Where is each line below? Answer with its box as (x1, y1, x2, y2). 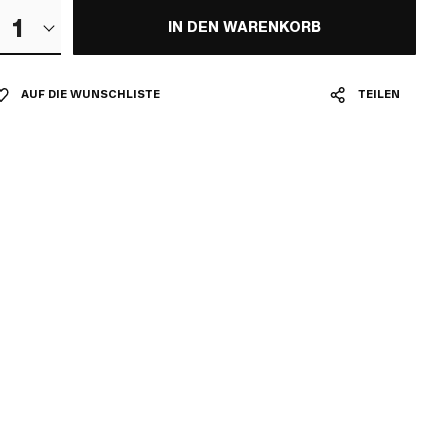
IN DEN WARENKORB (167, 17, 321, 37)
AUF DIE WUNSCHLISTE (20, 88, 160, 101)
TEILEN (358, 88, 400, 101)
